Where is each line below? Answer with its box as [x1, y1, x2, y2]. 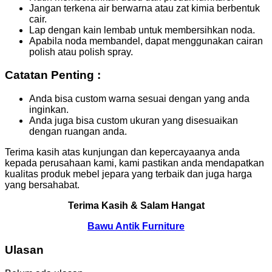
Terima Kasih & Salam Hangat [67, 200, 205, 211]
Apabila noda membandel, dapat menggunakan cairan [29, 35, 263, 46]
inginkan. [29, 104, 69, 115]
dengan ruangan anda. [29, 126, 127, 137]
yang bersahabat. [5, 180, 80, 191]
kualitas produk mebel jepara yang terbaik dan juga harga [5, 169, 252, 180]
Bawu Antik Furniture [87, 221, 185, 232]
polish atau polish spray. [29, 46, 133, 57]
